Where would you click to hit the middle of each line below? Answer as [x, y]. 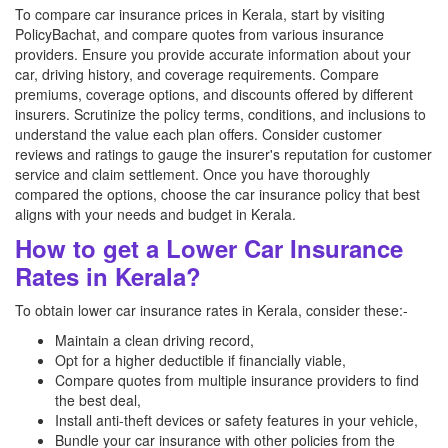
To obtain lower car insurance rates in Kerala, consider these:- [211, 310]
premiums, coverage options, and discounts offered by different [214, 94]
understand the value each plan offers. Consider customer [198, 134]
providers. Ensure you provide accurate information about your [213, 54]
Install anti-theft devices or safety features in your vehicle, [236, 420]
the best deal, [98, 400]
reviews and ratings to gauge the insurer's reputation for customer [223, 154]
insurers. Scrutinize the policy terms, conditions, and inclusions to [220, 114]
